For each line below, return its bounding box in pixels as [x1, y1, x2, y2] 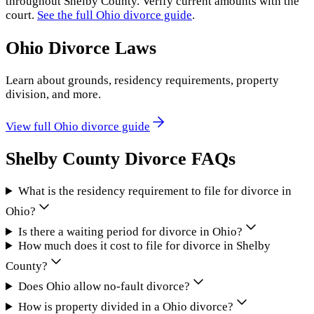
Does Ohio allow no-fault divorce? [18, 280, 191, 294]
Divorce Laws [43, 37, 156, 58]
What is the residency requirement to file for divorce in [18, 184, 292, 198]
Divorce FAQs [120, 148, 235, 169]
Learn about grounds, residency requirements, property [6, 73, 279, 87]
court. [6, 8, 34, 22]
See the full [37, 8, 96, 22]
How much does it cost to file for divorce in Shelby [18, 239, 271, 253]
